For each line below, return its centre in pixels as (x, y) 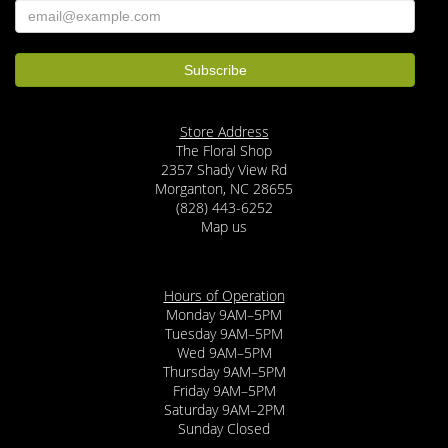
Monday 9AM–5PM (224, 314)
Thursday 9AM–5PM (224, 371)
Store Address (224, 131)
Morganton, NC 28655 (224, 188)
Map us (224, 226)
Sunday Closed (224, 428)
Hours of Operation (224, 295)
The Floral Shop (224, 150)
